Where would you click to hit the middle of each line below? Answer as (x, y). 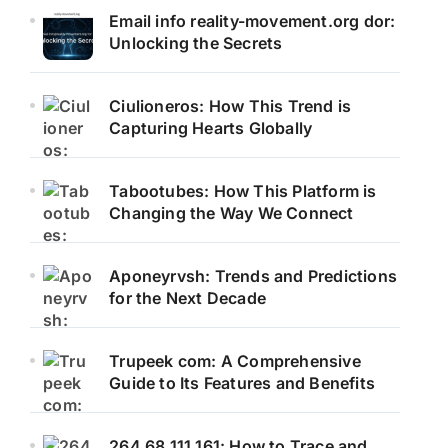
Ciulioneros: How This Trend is (230, 105)
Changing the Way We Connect (231, 212)
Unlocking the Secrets (196, 42)
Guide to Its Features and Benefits (242, 382)
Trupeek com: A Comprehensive (235, 360)
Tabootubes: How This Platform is (243, 190)
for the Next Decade (188, 297)
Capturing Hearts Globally (211, 127)
